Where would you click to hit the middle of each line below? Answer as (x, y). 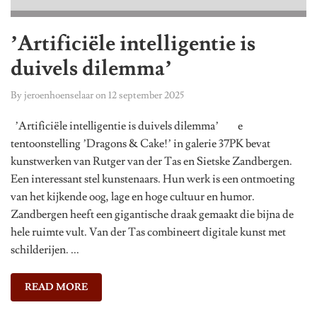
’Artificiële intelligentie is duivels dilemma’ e (127, 126)
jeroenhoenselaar (59, 96)
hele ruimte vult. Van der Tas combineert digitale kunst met (148, 232)
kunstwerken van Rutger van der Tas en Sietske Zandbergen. (151, 162)
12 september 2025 (146, 96)
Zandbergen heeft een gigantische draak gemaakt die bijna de (152, 215)
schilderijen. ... (45, 250)
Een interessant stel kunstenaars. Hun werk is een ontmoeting (153, 179)
